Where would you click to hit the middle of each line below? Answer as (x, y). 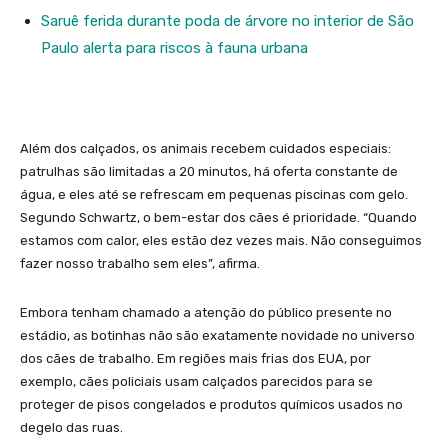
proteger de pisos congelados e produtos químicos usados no (211, 405)
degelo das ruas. (71, 428)
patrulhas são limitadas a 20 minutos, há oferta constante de (209, 172)
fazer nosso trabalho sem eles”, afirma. (140, 264)
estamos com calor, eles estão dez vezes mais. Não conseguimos (221, 241)
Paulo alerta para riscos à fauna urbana (174, 48)
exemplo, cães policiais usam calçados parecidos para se (196, 382)
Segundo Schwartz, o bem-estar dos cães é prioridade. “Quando (218, 218)
